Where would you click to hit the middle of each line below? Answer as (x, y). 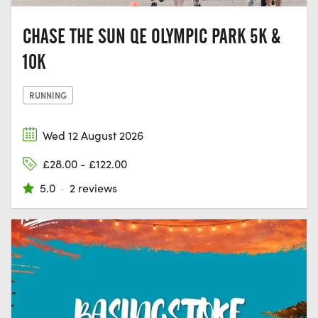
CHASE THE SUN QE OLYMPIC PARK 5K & (152, 36)
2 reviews (93, 187)
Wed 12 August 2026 (93, 135)
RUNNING (48, 94)
